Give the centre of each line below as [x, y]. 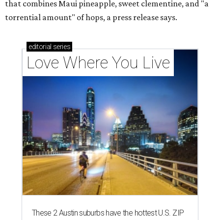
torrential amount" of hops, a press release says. [91, 17]
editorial [40, 47]
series [61, 47]
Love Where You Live [98, 63]
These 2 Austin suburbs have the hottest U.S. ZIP [108, 213]
